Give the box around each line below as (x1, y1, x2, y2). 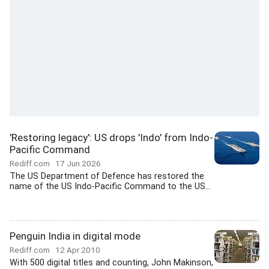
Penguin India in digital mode (10, 230, 141, 242)
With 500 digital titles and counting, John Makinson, (10, 258, 213, 268)
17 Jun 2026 (55, 159, 101, 168)
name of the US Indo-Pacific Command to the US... (10, 181, 211, 192)
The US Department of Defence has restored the (10, 171, 204, 181)
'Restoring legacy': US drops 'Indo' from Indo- (10, 131, 213, 144)
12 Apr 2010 (55, 245, 100, 255)
